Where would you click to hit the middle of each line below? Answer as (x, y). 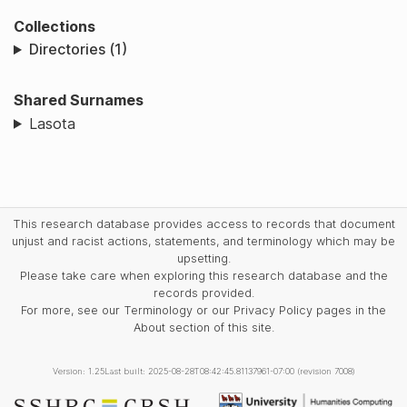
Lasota (52, 123)
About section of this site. (203, 327)
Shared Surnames (79, 100)
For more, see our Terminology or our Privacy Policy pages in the (203, 310)
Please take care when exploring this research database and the (203, 275)
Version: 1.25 (78, 371)
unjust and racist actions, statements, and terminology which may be (203, 241)
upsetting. (203, 258)
